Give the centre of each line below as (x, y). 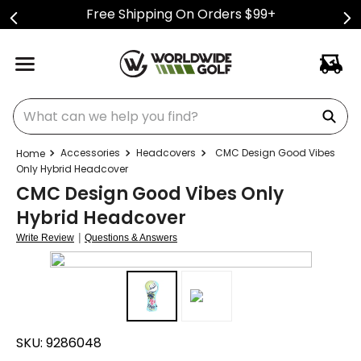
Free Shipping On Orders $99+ (180, 14)
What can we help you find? (100, 104)
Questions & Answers (131, 238)
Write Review (45, 238)
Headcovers (166, 153)
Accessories (90, 153)
